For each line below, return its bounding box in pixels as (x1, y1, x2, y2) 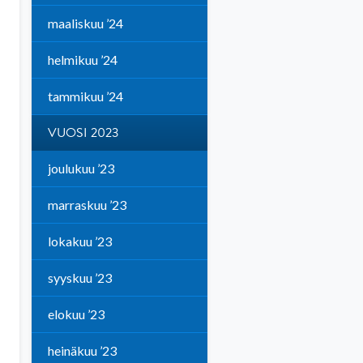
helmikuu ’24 (47, 52, 117, 67)
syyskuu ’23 (47, 270, 112, 285)
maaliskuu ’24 (47, 15, 123, 31)
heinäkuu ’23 (47, 343, 117, 358)
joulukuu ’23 (47, 160, 114, 176)
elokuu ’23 (47, 306, 105, 322)
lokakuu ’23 (47, 233, 112, 249)
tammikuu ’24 (47, 88, 123, 104)
